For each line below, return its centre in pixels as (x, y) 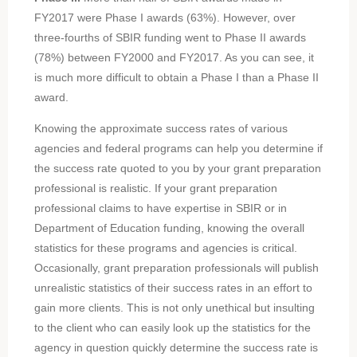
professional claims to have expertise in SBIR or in (160, 208)
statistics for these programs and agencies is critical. (165, 247)
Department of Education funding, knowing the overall (169, 228)
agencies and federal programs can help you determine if (178, 148)
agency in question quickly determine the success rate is (176, 347)
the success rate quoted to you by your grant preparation (177, 168)
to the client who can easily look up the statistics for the (172, 327)
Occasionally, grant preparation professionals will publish (176, 267)
